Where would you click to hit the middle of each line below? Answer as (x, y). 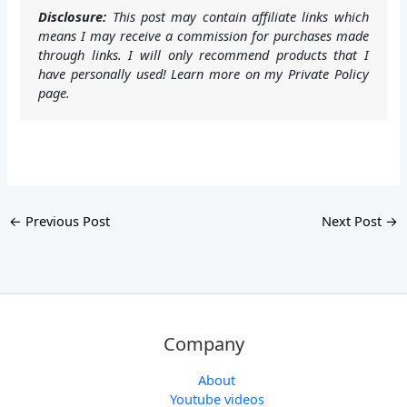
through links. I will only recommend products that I (203, 54)
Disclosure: (73, 16)
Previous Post (65, 221)
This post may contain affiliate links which (238, 16)
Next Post (354, 221)
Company (203, 343)
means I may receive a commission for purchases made (203, 35)
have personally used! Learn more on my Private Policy (203, 73)
